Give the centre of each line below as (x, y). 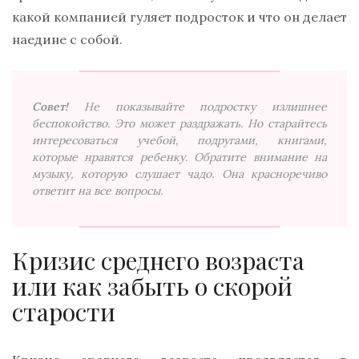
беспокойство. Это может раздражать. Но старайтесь (179, 123)
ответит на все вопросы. (97, 190)
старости (64, 311)
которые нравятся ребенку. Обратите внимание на (179, 157)
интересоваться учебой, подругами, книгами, (179, 140)
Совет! (50, 106)
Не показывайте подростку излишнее (205, 106)
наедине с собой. (67, 39)
